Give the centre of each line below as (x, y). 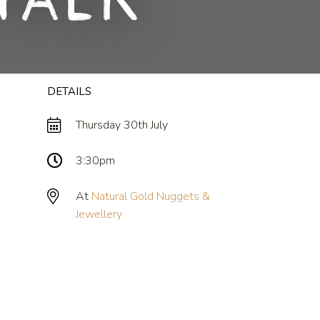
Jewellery (99, 214)
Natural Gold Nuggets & (151, 196)
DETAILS (69, 91)
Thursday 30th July (122, 125)
